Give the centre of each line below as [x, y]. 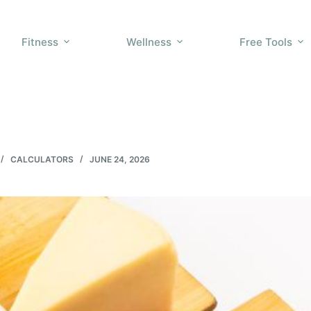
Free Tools [266, 42]
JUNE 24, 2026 [120, 159]
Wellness [149, 42]
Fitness [40, 42]
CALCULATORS [42, 159]
